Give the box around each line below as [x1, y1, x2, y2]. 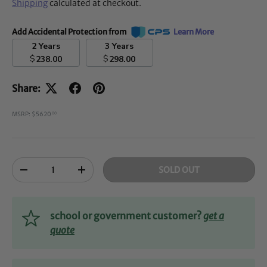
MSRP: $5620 [12, 110, 51, 119]
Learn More [173, 27, 214, 38]
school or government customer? [50, 210, 201, 222]
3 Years [112, 40, 134, 52]
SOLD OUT [159, 164, 200, 176]
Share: [12, 82, 41, 95]
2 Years [38, 40, 60, 52]
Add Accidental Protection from [12, 27, 128, 38]
